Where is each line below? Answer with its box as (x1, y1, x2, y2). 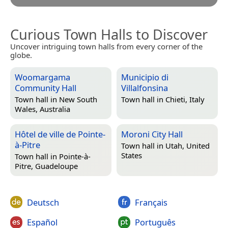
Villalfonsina (121, 81, 168, 94)
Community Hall (15, 81, 76, 94)
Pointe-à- (59, 151, 91, 162)
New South (59, 94, 97, 105)
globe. (10, 49, 32, 60)
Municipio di (121, 71, 168, 83)
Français (134, 196, 167, 208)
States (121, 150, 142, 161)
